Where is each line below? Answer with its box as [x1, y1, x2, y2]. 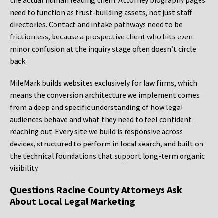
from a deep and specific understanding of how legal [10, 102, 183, 112]
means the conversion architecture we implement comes [10, 90, 200, 100]
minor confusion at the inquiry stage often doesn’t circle [10, 44, 196, 54]
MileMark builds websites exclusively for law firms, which [10, 78, 197, 88]
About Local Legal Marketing [10, 195, 135, 208]
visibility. [10, 163, 39, 173]
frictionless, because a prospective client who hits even [10, 32, 193, 42]
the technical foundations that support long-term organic [10, 151, 205, 161]
